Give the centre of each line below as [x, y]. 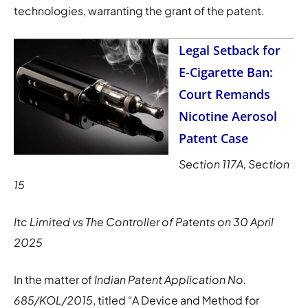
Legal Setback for [230, 50]
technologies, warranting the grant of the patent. [139, 10]
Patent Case [213, 138]
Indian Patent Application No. [170, 279]
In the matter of [54, 279]
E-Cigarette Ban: [226, 72]
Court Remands [224, 94]
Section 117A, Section [234, 164]
